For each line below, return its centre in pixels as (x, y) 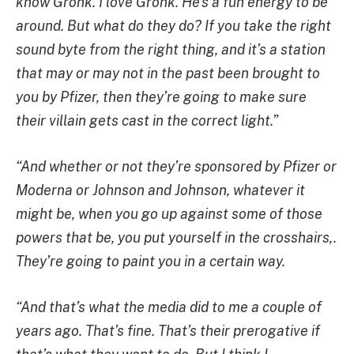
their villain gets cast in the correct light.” (147, 121)
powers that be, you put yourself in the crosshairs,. (176, 237)
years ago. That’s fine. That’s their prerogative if (168, 330)
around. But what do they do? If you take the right (173, 26)
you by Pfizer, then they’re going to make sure (161, 97)
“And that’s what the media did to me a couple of (169, 307)
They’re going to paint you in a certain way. (151, 261)
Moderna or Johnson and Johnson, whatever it (160, 190)
